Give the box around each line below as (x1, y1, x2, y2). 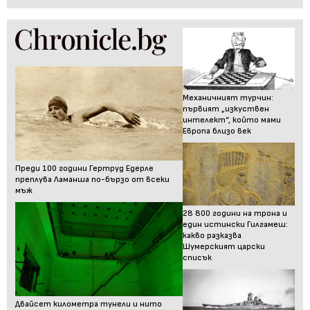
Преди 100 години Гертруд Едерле (15, 163, 154, 174)
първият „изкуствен (183, 104, 270, 115)
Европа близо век (183, 126, 252, 137)
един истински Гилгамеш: (183, 219, 289, 230)
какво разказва (183, 230, 242, 241)
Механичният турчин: (183, 93, 274, 104)
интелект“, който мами (183, 115, 282, 126)
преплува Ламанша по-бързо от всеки (15, 174, 170, 185)
